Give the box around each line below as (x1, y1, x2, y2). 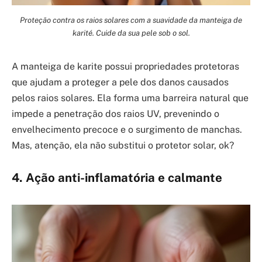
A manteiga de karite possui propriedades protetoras (12, 60, 239, 72)
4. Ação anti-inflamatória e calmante (12, 171, 222, 185)
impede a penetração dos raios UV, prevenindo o (12, 108, 219, 119)
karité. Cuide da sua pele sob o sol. (72, 27, 190, 37)
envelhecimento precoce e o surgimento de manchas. (12, 123, 242, 135)
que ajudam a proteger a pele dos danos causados (12, 76, 229, 88)
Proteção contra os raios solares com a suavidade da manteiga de (20, 15, 242, 25)
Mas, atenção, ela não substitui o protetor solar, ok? (12, 139, 234, 151)
